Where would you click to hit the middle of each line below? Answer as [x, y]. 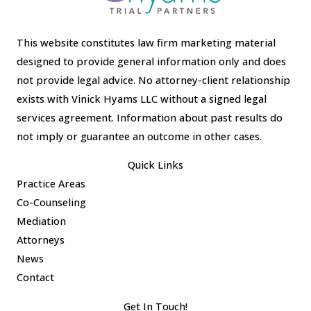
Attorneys [41, 240]
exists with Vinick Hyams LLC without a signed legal [142, 98]
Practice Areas [51, 184]
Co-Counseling [51, 202]
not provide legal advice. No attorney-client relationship [153, 79]
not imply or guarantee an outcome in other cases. [139, 136]
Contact [35, 277]
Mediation [41, 221]
